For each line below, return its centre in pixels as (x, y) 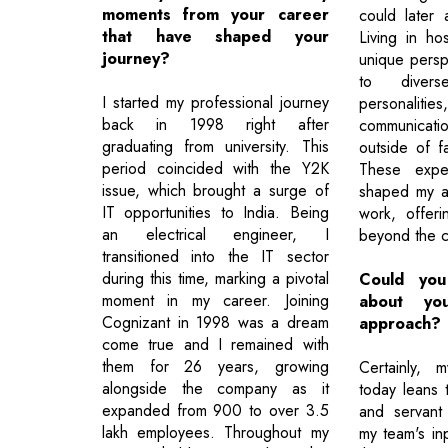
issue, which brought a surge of (215, 190)
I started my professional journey (215, 102)
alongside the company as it (215, 388)
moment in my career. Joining (215, 300)
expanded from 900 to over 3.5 (215, 410)
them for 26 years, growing (215, 366)
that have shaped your (215, 36)
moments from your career (215, 14)
